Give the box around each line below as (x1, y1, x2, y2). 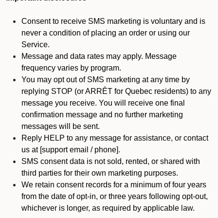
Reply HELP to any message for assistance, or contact (21, 134, 208, 142)
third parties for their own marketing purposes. (21, 169, 178, 177)
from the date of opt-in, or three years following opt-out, (21, 192, 208, 200)
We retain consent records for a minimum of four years (21, 181, 206, 189)
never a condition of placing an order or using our (21, 29, 190, 37)
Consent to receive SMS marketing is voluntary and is (21, 17, 205, 25)
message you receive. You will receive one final (21, 99, 185, 107)
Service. (21, 40, 50, 49)
